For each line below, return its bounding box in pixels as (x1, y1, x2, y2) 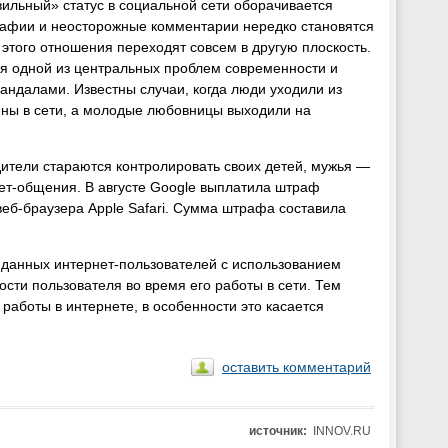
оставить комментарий (222, 358, 371, 375)
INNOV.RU (307, 423, 371, 438)
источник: (249, 423, 307, 438)
